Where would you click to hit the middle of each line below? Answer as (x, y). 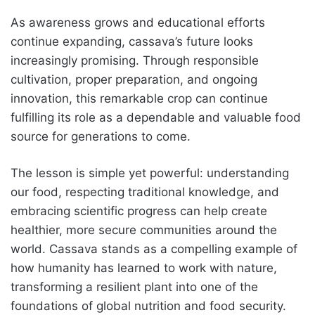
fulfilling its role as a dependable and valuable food (156, 117)
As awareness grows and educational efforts (138, 22)
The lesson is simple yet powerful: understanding (150, 173)
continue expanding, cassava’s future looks (132, 41)
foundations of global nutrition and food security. (148, 306)
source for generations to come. (101, 136)
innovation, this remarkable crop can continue (139, 98)
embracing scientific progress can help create (139, 211)
